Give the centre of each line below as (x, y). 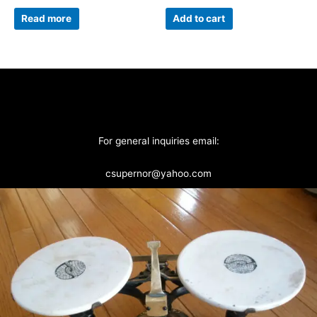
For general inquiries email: (158, 141)
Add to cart (199, 18)
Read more (47, 18)
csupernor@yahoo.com (158, 174)
